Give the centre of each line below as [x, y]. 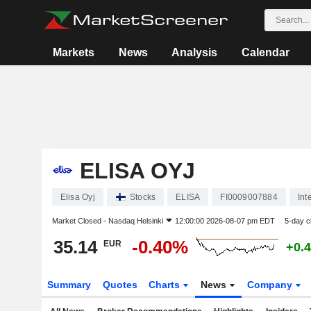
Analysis [195, 52]
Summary [69, 285]
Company [271, 285]
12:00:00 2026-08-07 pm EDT [225, 221]
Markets [74, 52]
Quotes [120, 285]
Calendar [265, 52]
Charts [166, 285]
